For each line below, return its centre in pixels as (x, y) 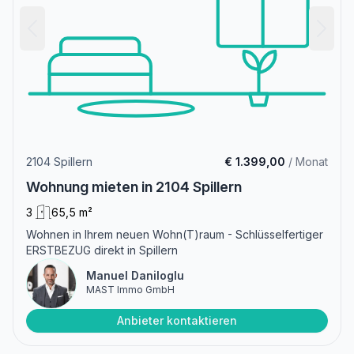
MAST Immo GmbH (130, 289)
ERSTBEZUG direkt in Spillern (102, 250)
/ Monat (307, 161)
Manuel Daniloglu (135, 275)
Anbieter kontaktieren (177, 320)
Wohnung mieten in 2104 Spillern (134, 186)
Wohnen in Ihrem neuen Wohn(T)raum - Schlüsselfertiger (175, 234)
